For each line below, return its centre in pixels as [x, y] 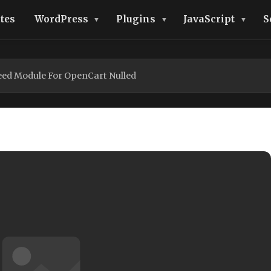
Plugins [135, 19]
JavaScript [209, 19]
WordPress [61, 19]
